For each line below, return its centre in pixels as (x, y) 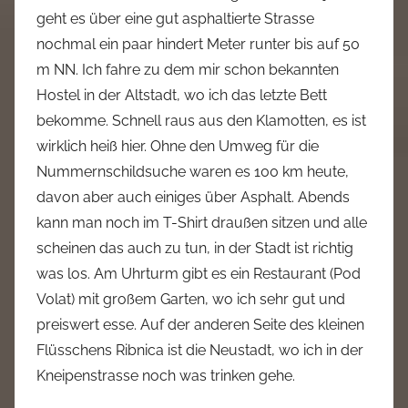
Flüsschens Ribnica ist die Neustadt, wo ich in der (200, 350)
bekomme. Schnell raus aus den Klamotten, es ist (201, 121)
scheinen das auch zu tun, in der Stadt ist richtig (195, 248)
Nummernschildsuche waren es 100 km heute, (193, 172)
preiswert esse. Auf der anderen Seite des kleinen (200, 325)
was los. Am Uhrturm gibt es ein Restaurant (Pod (199, 274)
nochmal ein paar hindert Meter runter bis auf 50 (198, 44)
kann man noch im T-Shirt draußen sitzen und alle (202, 223)
